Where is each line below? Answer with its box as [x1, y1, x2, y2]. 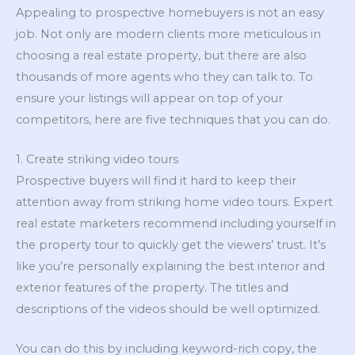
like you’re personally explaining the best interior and [16, 258, 325, 273]
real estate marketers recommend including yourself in [16, 216, 336, 231]
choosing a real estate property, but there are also [16, 48, 307, 63]
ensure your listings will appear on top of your [16, 90, 283, 105]
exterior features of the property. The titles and [16, 280, 288, 295]
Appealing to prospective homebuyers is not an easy [16, 5, 324, 20]
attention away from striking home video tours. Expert [16, 194, 333, 209]
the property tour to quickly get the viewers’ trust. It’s [16, 237, 326, 252]
